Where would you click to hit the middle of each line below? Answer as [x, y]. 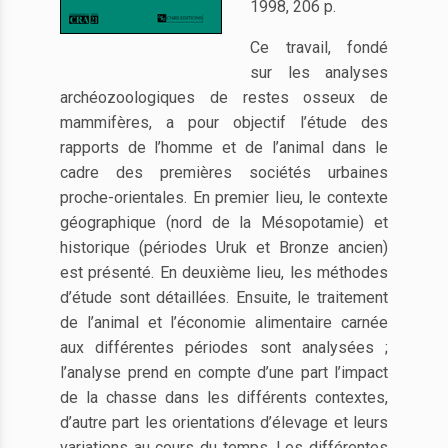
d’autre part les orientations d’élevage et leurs [224, 422]
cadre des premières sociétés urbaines [224, 172]
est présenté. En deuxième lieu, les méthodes [224, 272]
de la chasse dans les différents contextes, [224, 397]
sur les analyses [319, 72]
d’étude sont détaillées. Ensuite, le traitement [224, 297]
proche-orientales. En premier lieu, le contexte [224, 197]
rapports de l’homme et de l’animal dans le [224, 147]
